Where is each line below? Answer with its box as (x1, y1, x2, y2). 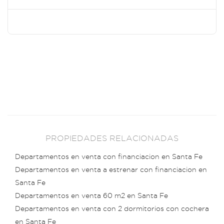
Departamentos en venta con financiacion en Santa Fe (15, 153, 202, 161)
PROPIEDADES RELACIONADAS (45, 133, 178, 142)
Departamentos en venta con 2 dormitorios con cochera (15, 205, 209, 213)
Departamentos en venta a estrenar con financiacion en (15, 166, 207, 174)
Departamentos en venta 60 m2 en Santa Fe (15, 192, 168, 200)
